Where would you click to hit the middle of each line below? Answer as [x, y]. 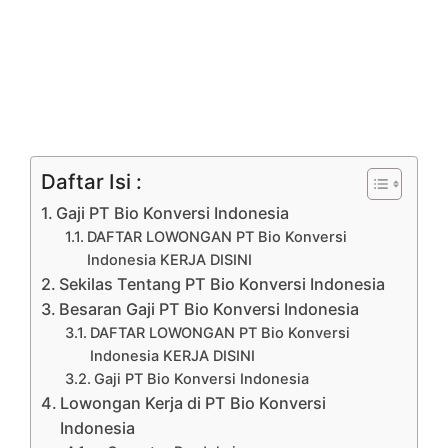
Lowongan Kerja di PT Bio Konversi [193, 402]
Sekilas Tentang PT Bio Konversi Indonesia [222, 283]
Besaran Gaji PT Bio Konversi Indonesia [209, 308]
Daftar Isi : [91, 181]
